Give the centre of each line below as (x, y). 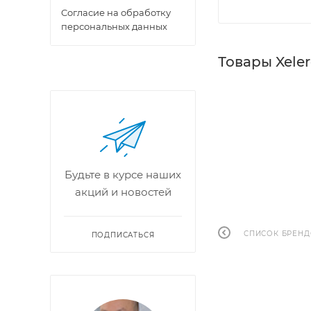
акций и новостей (123, 192)
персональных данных (114, 26)
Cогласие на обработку (116, 12)
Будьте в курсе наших (123, 175)
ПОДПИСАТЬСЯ (123, 235)
